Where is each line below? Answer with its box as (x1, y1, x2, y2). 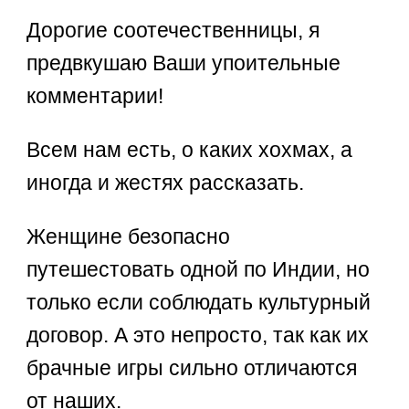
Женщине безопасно (26, 225, 231, 249)
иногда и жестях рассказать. (26, 171, 305, 195)
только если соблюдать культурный (26, 290, 372, 315)
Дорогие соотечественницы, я (26, 18, 320, 43)
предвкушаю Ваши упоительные (26, 51, 341, 76)
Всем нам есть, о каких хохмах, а (26, 138, 353, 163)
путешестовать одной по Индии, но (26, 257, 371, 282)
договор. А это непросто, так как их (26, 323, 370, 348)
